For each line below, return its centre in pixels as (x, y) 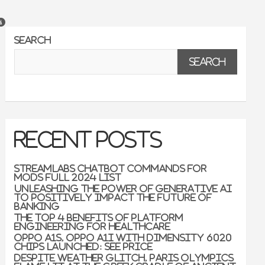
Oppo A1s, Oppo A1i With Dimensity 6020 (123, 237)
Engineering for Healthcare (93, 226)
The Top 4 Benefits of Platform (99, 217)
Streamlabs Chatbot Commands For (111, 168)
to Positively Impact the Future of (113, 197)
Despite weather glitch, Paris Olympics (124, 258)
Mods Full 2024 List (68, 177)
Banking (37, 206)
